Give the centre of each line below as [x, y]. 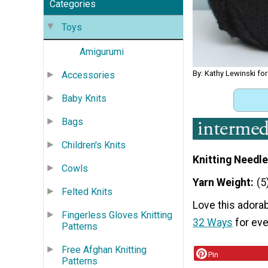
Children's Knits [94, 145]
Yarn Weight [222, 182]
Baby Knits [84, 98]
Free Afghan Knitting [104, 249]
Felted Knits [87, 191]
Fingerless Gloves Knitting [117, 215]
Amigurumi [102, 51]
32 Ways [213, 222]
